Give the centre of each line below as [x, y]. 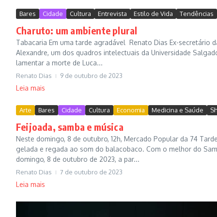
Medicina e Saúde [178, 110]
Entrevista [112, 13]
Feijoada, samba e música [70, 126]
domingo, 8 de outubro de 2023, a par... [78, 159]
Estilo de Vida [153, 13]
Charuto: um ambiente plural [77, 30]
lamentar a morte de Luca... [59, 62]
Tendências [197, 13]
